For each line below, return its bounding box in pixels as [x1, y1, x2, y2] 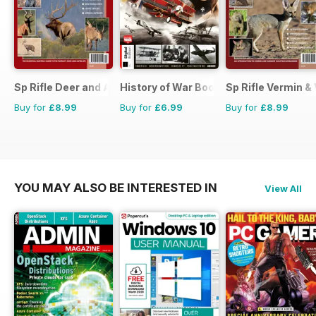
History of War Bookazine [120, 81, 248, 94]
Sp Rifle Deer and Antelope [14, 81, 150, 94]
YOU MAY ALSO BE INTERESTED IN [14, 181, 217, 195]
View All [265, 183, 302, 195]
